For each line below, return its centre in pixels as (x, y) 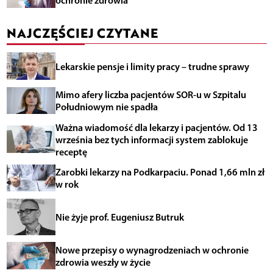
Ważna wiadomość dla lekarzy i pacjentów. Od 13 (156, 127)
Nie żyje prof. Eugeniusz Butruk (119, 217)
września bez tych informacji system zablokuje (151, 139)
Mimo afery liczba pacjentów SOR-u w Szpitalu (151, 95)
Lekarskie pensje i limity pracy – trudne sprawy (152, 66)
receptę (71, 151)
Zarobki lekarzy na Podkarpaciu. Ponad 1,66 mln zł (160, 172)
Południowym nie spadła (106, 107)
